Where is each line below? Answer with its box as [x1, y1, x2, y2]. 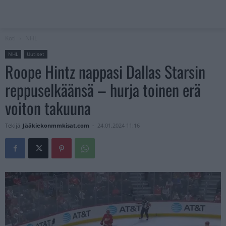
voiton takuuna [5, 96, 91, 120]
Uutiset [27, 50, 44, 58]
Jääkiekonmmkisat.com [23, 122, 89, 130]
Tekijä [5, 122, 20, 130]
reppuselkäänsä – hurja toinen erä [5, 78, 201, 102]
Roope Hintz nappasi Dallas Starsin [5, 60, 205, 84]
